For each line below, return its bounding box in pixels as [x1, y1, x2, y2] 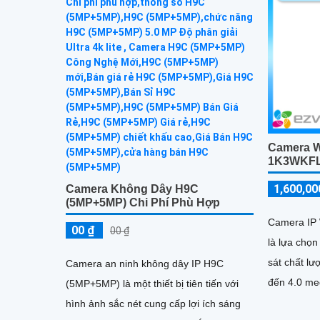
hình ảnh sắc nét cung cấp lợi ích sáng [66, 297, 241, 309]
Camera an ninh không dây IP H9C [66, 257, 224, 269]
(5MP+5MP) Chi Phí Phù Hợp [66, 196, 220, 209]
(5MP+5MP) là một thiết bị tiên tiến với [66, 277, 239, 289]
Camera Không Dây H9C [66, 182, 199, 195]
